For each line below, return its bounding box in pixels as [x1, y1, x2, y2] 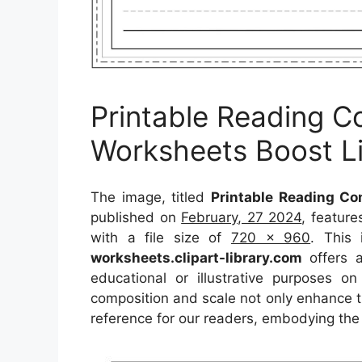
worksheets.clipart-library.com [90, 250, 302, 267]
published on [90, 209, 182, 226]
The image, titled [90, 189, 211, 206]
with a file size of [90, 229, 231, 246]
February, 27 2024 [181, 209, 302, 226]
